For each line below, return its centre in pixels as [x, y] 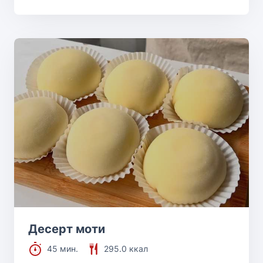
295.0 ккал [126, 249]
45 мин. [63, 249]
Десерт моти [67, 229]
